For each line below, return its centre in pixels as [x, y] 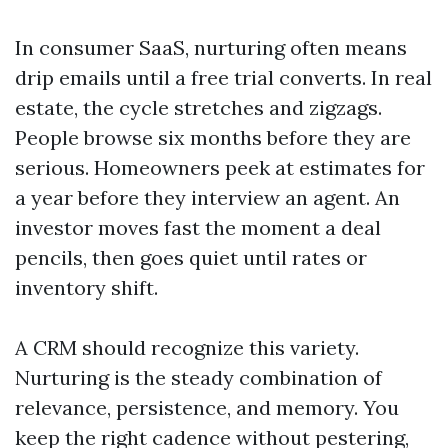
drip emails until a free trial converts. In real [223, 77]
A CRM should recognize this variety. [187, 347]
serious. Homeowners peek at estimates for [220, 167]
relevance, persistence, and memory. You [207, 407]
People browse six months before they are [213, 137]
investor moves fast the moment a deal [198, 227]
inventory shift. [86, 287]
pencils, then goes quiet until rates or [191, 257]
